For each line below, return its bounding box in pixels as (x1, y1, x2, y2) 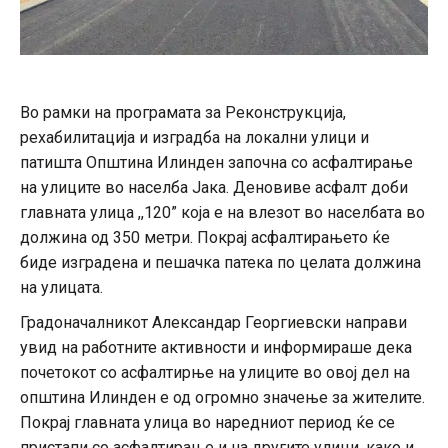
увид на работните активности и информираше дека (20, 338, 412, 358)
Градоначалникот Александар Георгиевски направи (20, 313, 407, 333)
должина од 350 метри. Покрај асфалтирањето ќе (20, 228, 390, 248)
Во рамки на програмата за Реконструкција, (20, 103, 346, 123)
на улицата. (20, 278, 103, 298)
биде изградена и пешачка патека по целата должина (20, 253, 421, 273)
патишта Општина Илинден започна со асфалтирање (20, 153, 413, 173)
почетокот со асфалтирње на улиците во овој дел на (20, 363, 410, 383)
